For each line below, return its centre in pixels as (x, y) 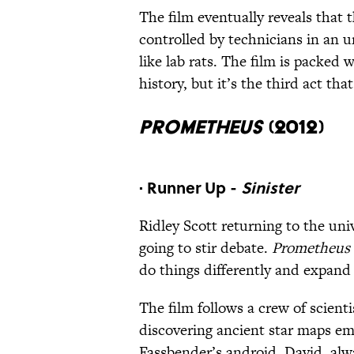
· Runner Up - (190, 187)
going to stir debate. (205, 248)
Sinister (270, 187)
